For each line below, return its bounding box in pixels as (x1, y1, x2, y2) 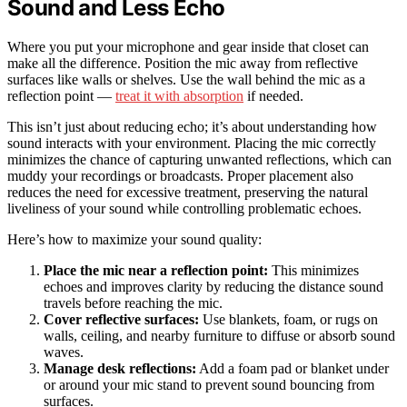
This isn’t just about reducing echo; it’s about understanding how (7, 119, 377, 135)
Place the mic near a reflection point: (44, 263, 268, 279)
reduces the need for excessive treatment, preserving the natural (7, 184, 368, 201)
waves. (44, 344, 84, 361)
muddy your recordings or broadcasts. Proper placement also (7, 168, 353, 184)
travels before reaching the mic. (44, 295, 223, 312)
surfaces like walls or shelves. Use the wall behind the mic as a (7, 72, 365, 88)
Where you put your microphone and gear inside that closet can (7, 39, 369, 55)
